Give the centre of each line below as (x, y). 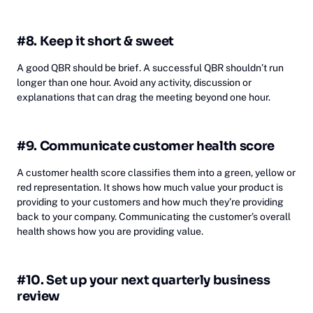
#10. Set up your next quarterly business (144, 280)
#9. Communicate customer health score (146, 146)
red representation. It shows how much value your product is (150, 187)
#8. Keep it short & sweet (95, 41)
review (39, 296)
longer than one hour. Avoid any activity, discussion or (134, 82)
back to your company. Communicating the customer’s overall (154, 216)
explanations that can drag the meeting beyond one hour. (144, 97)
